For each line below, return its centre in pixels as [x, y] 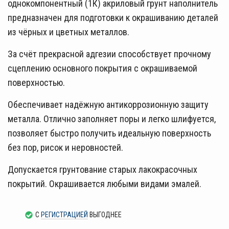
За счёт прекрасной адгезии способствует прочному [109, 54]
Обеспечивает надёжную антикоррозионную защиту [108, 105]
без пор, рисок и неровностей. [66, 148]
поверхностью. [37, 83]
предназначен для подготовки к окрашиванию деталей [113, 18]
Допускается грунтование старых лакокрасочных [102, 170]
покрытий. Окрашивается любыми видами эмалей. [105, 184]
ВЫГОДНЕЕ [105, 215]
